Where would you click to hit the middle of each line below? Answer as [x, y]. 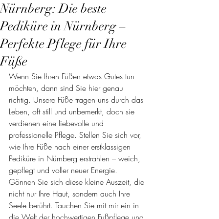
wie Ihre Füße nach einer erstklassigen [71, 147]
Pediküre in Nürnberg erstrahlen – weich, [76, 158]
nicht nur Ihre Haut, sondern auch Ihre [71, 194]
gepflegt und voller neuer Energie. [64, 170]
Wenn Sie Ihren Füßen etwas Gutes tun [73, 76]
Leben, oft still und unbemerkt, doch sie [73, 111]
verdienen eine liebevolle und [57, 123]
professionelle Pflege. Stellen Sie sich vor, [76, 135]
